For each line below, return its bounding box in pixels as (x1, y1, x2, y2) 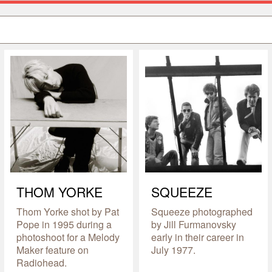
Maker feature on (16, 243, 89, 257)
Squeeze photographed (151, 205, 253, 219)
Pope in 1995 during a (16, 217, 112, 232)
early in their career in (151, 230, 244, 245)
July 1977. (151, 243, 195, 257)
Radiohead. (16, 256, 67, 270)
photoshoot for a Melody (16, 230, 120, 245)
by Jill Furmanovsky (151, 217, 236, 232)
